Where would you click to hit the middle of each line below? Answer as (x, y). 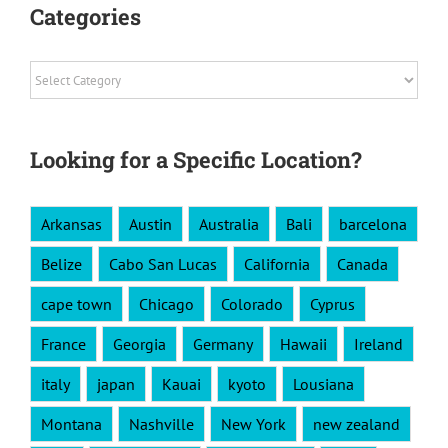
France (63, 344)
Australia (229, 224)
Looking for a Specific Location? (196, 160)
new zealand (356, 424)
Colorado (252, 304)
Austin (150, 224)
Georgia (139, 344)
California (277, 264)
